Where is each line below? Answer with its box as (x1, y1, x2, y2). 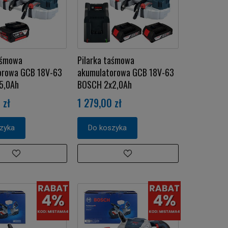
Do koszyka (88, 123, 127, 132)
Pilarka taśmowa (77, 53, 134, 67)
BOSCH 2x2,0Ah (77, 77, 132, 91)
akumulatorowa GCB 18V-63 (77, 65, 174, 79)
